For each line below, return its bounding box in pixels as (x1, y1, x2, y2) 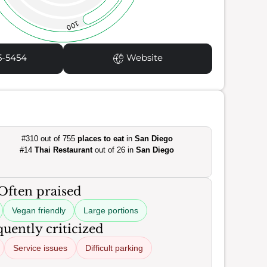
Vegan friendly (11, 206, 66, 215)
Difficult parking (85, 243, 143, 253)
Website (123, 52, 163, 64)
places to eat (77, 134, 124, 143)
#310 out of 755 (21, 134, 77, 143)
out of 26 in (92, 145, 136, 154)
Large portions (83, 206, 138, 215)
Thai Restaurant (35, 145, 93, 154)
